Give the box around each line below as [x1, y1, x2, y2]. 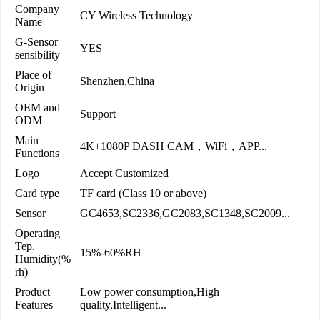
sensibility [15, 49, 60, 61]
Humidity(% [15, 253, 71, 266]
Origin [15, 81, 44, 94]
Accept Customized [80, 167, 169, 180]
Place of [15, 69, 51, 81]
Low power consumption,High [80, 286, 219, 299]
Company [15, 3, 59, 16]
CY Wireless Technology [80, 9, 193, 22]
